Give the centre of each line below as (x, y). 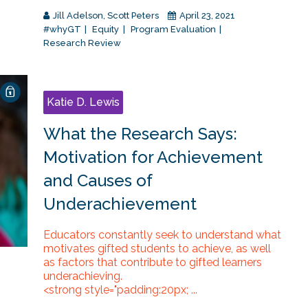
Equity (106, 30)
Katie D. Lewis (83, 102)
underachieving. (82, 276)
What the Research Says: (140, 134)
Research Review (82, 43)
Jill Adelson (78, 16)
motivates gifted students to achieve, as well (157, 249)
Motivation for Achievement (153, 157)
